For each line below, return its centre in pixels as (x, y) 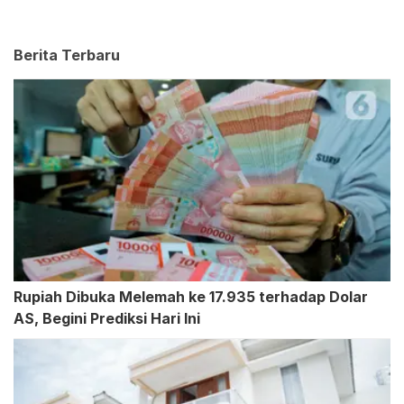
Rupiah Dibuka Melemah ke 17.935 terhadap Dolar (191, 297)
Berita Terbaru (67, 55)
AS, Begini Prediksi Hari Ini (107, 319)
